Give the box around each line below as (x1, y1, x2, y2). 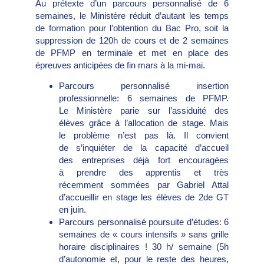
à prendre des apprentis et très (59, 167, 229, 178)
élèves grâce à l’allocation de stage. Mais (59, 118, 229, 128)
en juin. (59, 204, 88, 215)
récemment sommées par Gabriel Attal (59, 180, 229, 190)
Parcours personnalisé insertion (59, 81, 229, 91)
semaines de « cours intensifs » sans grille (59, 229, 229, 240)
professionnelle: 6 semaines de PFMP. (59, 93, 229, 104)
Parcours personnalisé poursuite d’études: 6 (59, 217, 229, 227)
